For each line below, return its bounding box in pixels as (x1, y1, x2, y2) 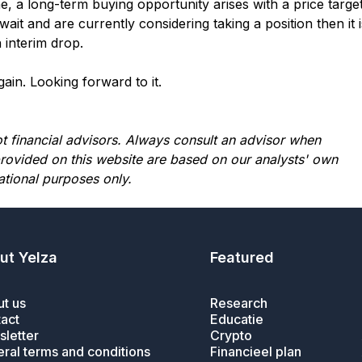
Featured (209, 249, 274, 266)
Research (209, 295, 267, 311)
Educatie (209, 311, 263, 327)
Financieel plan (209, 343, 301, 360)
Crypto (209, 327, 252, 343)
